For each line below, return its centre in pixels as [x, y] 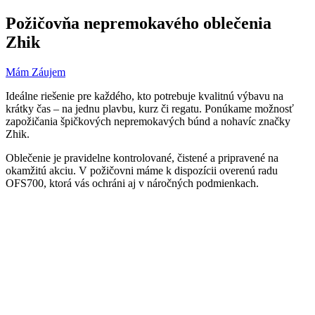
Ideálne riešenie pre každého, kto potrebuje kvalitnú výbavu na [144, 96]
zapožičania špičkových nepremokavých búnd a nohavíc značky [148, 122]
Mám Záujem [36, 72]
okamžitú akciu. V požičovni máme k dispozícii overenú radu [142, 171]
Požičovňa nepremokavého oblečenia [139, 24]
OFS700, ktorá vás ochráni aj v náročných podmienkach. [132, 184]
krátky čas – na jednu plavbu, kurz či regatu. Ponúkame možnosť [150, 109]
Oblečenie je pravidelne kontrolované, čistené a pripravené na [142, 158]
